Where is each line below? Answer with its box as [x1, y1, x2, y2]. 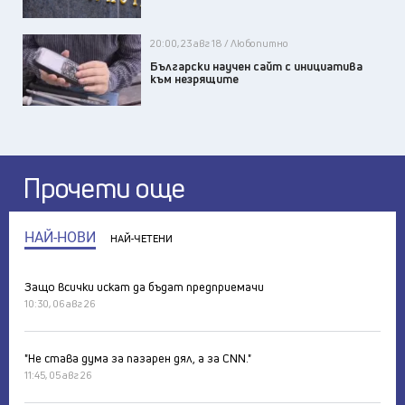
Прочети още [23, 170, 185, 207]
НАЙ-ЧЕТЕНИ [110, 233, 173, 246]
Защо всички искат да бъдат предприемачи [24, 278, 264, 296]
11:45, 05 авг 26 [24, 368, 91, 382]
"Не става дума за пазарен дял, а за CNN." [24, 350, 251, 367]
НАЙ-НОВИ [24, 229, 96, 247]
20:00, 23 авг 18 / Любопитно [150, 36, 289, 51]
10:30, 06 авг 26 [24, 297, 95, 311]
